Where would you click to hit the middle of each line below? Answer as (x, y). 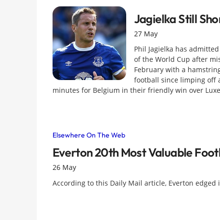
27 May (146, 33)
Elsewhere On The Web (89, 135)
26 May (64, 167)
